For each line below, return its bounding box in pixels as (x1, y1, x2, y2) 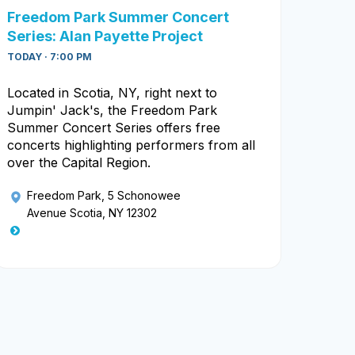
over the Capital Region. (7, 155, 151, 171)
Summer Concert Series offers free (7, 120, 220, 136)
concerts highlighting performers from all (7, 137, 255, 154)
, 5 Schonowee (101, 189, 181, 203)
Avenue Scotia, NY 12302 (27, 206, 157, 220)
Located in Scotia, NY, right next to (7, 85, 217, 101)
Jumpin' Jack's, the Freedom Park (7, 102, 217, 119)
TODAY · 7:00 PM (7, 51, 92, 63)
